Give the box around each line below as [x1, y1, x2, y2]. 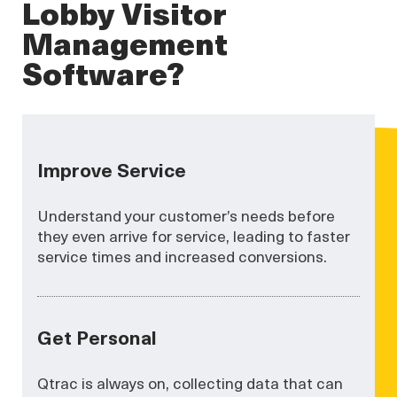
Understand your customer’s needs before [37, 204, 336, 226]
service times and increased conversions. [37, 245, 328, 267]
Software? [22, 49, 184, 95]
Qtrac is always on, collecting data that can [37, 372, 344, 394]
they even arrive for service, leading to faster [37, 224, 351, 246]
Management [22, 19, 228, 65]
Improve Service [37, 155, 187, 183]
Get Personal [37, 323, 158, 350]
